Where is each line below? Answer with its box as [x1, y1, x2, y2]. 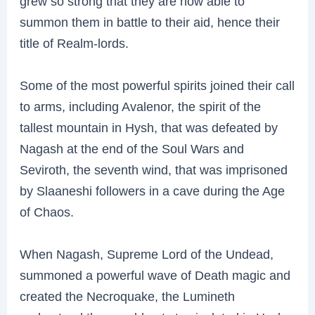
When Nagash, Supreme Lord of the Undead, [20, 247, 274, 262]
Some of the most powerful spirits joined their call [20, 78, 295, 94]
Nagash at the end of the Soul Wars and [20, 141, 245, 157]
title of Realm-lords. [20, 36, 129, 51]
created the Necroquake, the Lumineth [20, 289, 236, 304]
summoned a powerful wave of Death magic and [20, 268, 291, 283]
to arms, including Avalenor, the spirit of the [20, 99, 262, 115]
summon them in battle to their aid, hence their [20, 15, 281, 30]
